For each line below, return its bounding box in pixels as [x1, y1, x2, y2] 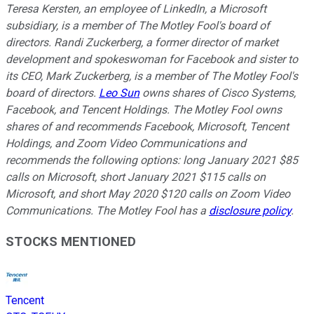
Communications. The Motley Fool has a [6, 203, 209, 217]
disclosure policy [209, 203, 291, 217]
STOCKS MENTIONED [6, 234, 136, 250]
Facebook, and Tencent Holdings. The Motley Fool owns [6, 102, 282, 116]
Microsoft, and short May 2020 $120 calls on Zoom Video [6, 186, 290, 200]
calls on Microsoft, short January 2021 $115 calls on [6, 170, 266, 184]
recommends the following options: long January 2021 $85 [6, 153, 298, 167]
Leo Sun [99, 86, 139, 100]
